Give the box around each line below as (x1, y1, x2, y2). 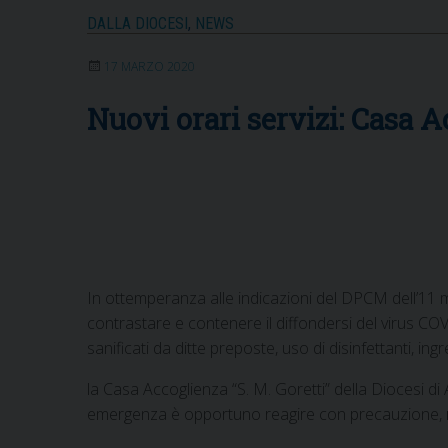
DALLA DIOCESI (87, 13, 188, 33)
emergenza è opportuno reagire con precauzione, (87, 402, 446, 425)
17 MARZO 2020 (104, 57, 195, 75)
